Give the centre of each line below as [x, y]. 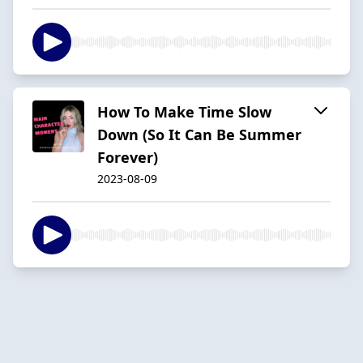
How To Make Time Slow [184, 111]
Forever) [128, 157]
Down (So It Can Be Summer [199, 134]
